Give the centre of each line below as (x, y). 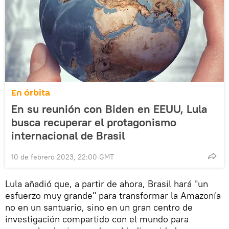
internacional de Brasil (68, 135)
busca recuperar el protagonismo (94, 122)
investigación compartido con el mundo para (97, 219)
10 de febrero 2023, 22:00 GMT (63, 157)
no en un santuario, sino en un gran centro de (99, 207)
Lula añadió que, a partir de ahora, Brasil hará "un (107, 184)
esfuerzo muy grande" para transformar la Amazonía (113, 195)
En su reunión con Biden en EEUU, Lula (109, 109)
